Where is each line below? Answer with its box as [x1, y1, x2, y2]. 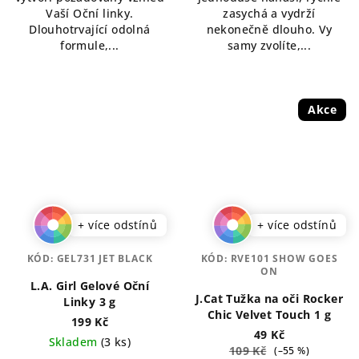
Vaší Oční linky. [46, 5, 134, 21]
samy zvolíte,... [227, 37, 312, 53]
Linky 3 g [63, 293, 116, 309]
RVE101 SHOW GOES [230, 251, 338, 265]
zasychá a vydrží [223, 5, 316, 21]
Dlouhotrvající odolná [29, 21, 151, 37]
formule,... [60, 37, 119, 53]
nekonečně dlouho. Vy [206, 21, 333, 37]
